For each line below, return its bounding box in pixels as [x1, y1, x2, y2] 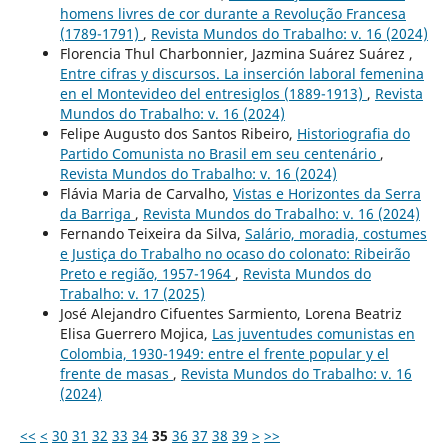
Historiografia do [296, 123, 410, 143]
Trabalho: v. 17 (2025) [59, 283, 205, 303]
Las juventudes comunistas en [211, 323, 415, 343]
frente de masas [59, 363, 173, 383]
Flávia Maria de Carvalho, [59, 183, 233, 203]
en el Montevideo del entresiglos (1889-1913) [59, 83, 367, 103]
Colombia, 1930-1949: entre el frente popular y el [59, 343, 389, 363]
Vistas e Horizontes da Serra [232, 183, 421, 203]
